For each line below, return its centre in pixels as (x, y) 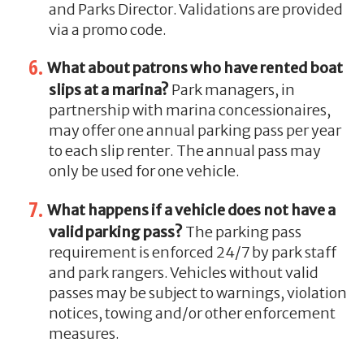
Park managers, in (232, 90)
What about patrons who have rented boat (195, 68)
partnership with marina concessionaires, (189, 110)
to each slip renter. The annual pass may (184, 151)
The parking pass (242, 232)
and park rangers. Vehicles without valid (183, 272)
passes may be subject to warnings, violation (197, 292)
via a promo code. (107, 29)
